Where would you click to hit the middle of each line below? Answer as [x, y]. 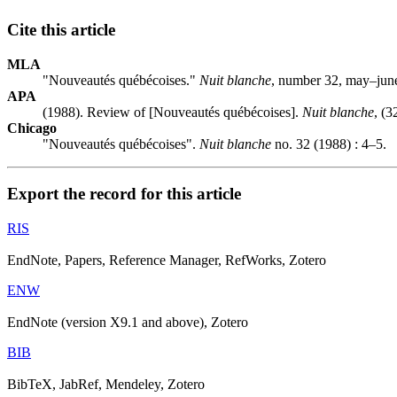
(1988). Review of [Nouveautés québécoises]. [172, 112]
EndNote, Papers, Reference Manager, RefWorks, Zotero [167, 261]
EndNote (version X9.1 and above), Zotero [128, 323]
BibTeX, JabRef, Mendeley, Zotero [106, 385]
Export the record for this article [124, 194]
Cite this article [61, 29]
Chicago [32, 128]
